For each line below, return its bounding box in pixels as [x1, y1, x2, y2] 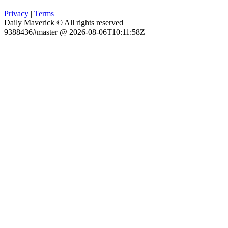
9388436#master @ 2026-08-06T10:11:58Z [4, 27, 145, 37]
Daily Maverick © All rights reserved [4, 18, 123, 27]
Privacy [4, 9, 28, 18]
